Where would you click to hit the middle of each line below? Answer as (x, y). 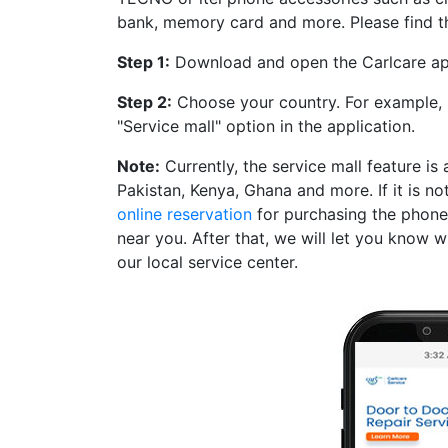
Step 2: (144, 101)
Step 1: (143, 61)
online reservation (184, 213)
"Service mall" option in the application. (266, 125)
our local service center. (212, 261)
